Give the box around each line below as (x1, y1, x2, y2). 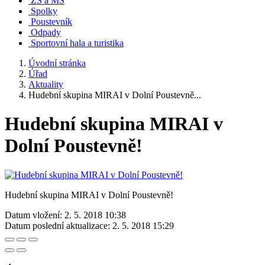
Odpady (31, 27, 61, 37)
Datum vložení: (5, 209, 62, 220)
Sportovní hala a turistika (31, 38, 124, 48)
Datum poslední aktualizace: (5, 220, 110, 231)
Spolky (31, 6, 57, 16)
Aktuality (28, 79, 63, 89)
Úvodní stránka (28, 58, 86, 68)
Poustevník (31, 17, 72, 27)
